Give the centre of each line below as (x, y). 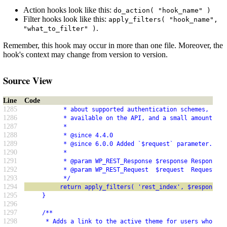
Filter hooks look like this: (66, 19)
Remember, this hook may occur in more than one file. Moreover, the (113, 45)
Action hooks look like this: (68, 10)
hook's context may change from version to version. (85, 54)
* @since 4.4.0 (69, 136)
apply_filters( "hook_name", (163, 19)
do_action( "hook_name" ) (162, 10)
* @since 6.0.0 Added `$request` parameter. (118, 144)
